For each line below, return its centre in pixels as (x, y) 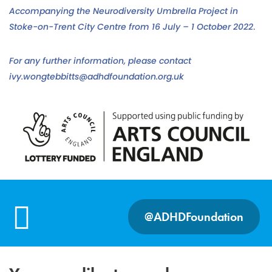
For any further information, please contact (100, 61)
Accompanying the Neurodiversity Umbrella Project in (124, 11)
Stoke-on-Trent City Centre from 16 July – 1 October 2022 (131, 27)
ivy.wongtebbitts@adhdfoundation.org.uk (97, 77)
